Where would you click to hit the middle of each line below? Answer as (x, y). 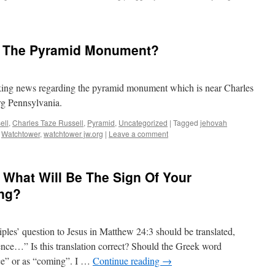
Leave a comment (138, 134)
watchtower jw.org (73, 134)
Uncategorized (143, 122)
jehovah (214, 122)
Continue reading (127, 261)
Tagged (186, 122)
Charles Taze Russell (48, 122)
